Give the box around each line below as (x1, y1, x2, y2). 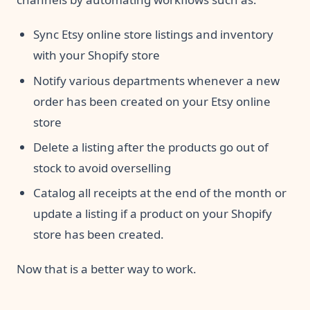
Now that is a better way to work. (17, 261, 197, 277)
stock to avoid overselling (33, 159, 171, 176)
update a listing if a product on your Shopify (33, 206, 272, 222)
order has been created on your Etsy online (33, 93, 271, 109)
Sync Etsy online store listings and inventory (33, 26, 273, 43)
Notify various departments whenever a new (33, 72, 280, 89)
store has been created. (33, 226, 164, 243)
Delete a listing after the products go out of (33, 138, 268, 155)
